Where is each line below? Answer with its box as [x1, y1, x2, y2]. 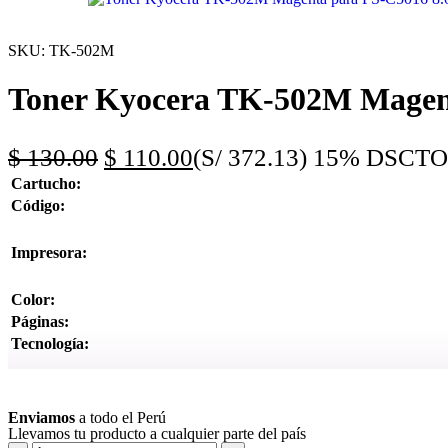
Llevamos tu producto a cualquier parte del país [8, 425, 306, 443]
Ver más [20, 375, 59, 390]
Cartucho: [11, 175, 81, 193]
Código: [11, 197, 65, 215]
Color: [11, 291, 55, 309]
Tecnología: [11, 335, 89, 353]
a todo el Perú [79, 409, 166, 427]
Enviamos [8, 409, 79, 427]
